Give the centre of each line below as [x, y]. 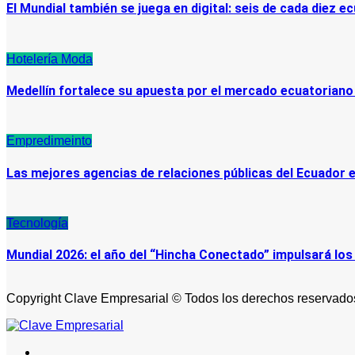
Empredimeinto [49, 141]
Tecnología [37, 223]
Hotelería [34, 59]
